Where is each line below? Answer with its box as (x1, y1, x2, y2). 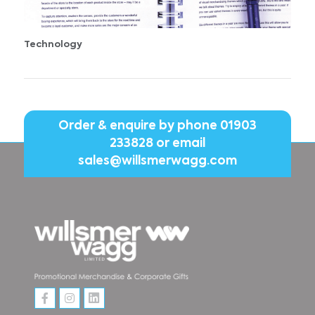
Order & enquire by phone (58, 120, 220, 132)
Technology (23, 39, 82, 49)
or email (153, 137, 205, 150)
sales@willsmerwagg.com (77, 155, 237, 167)
